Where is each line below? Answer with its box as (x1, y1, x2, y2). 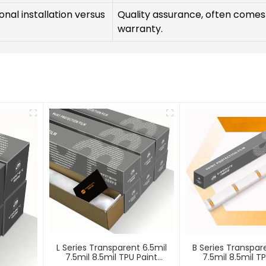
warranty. (118, 22, 163, 36)
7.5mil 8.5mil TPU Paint (65, 251, 158, 263)
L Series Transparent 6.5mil (56, 241, 167, 254)
